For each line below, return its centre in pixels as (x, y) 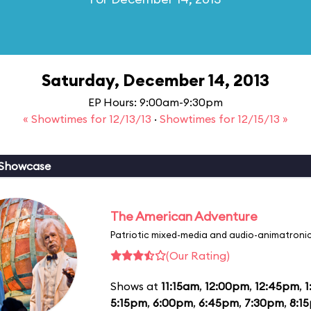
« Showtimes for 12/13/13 (89, 119)
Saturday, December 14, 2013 (155, 80)
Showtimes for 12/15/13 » (224, 119)
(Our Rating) (198, 255)
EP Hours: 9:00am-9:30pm (155, 102)
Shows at (136, 286)
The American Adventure (184, 216)
